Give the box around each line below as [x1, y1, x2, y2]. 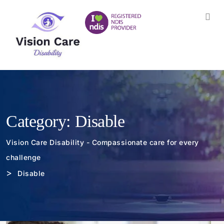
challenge [6, 153, 41, 161]
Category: [6, 112, 75, 130]
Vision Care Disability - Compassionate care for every [6, 138, 199, 146]
